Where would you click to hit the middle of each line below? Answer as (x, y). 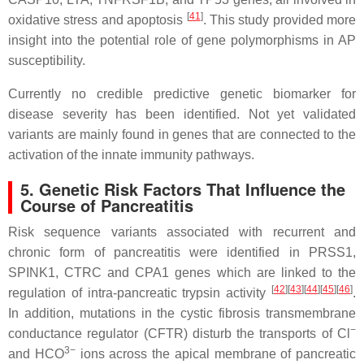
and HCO (36, 354)
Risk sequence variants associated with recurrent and (182, 232)
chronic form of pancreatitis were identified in (158, 252)
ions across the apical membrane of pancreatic (215, 354)
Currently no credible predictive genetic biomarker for (182, 94)
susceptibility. (47, 61)
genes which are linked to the (263, 273)
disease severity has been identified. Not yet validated (182, 114)
